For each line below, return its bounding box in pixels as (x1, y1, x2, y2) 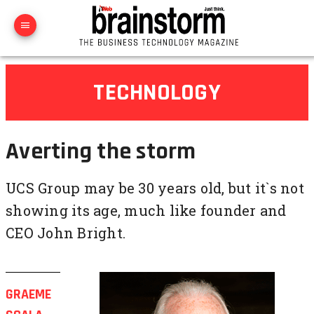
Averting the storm (6, 136, 196, 167)
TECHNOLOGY (93, 77, 221, 108)
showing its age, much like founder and (6, 201, 287, 219)
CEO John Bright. (6, 224, 125, 242)
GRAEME (6, 285, 51, 303)
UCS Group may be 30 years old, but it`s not (6, 179, 304, 197)
